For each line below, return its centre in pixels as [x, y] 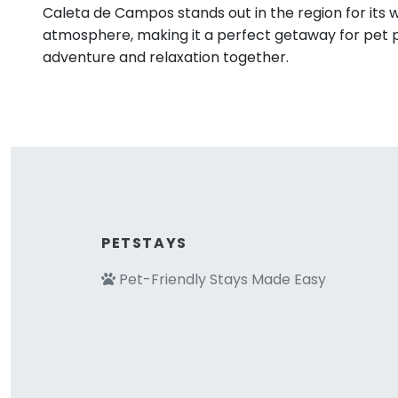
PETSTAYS [144, 243]
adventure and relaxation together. [166, 57]
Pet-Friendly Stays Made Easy [221, 279]
